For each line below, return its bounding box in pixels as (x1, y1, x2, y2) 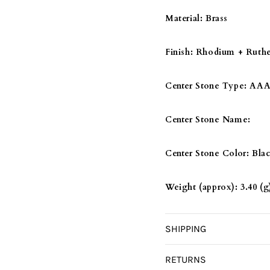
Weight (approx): (165, 181, 238, 193)
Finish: (165, 46, 193, 58)
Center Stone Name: (165, 114, 251, 125)
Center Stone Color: (165, 148, 250, 159)
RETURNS (165, 254, 206, 265)
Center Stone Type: (165, 80, 247, 92)
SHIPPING (165, 223, 206, 234)
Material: (165, 13, 203, 24)
